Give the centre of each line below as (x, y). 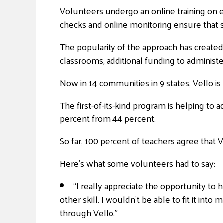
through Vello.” (89, 212)
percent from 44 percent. (108, 118)
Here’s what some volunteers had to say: (137, 163)
